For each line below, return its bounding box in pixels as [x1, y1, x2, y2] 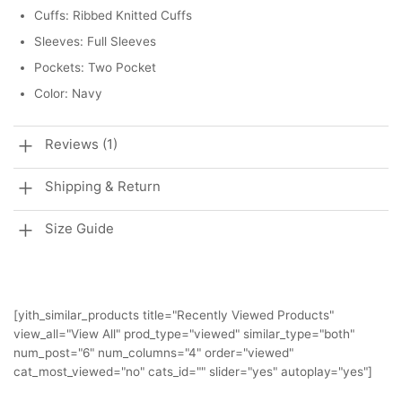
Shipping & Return [45, 178, 161, 195]
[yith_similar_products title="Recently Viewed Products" [13, 307, 334, 322]
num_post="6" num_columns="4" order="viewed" [13, 345, 293, 360]
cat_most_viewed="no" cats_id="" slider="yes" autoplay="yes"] [13, 363, 372, 379]
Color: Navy [33, 86, 102, 101]
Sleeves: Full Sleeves [33, 33, 156, 48]
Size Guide [45, 220, 114, 237]
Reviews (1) [45, 135, 118, 153]
